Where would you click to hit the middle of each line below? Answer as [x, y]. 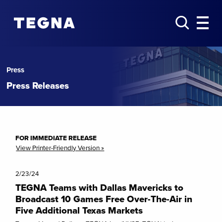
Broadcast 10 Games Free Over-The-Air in [104, 199]
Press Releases [38, 86]
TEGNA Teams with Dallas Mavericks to [100, 188]
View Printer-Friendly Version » [60, 148]
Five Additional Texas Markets [79, 210]
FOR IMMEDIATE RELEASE [56, 138]
